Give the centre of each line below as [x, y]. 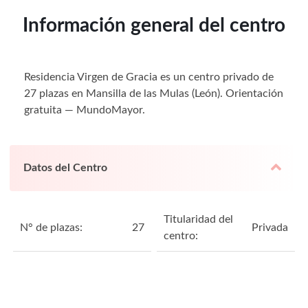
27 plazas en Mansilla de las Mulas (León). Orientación [154, 93]
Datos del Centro [65, 167]
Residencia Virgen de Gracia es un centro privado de [149, 77]
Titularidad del [199, 219]
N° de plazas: [52, 227]
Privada [269, 227]
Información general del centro [154, 25]
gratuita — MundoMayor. [85, 110]
